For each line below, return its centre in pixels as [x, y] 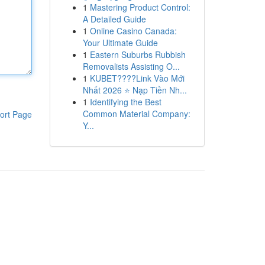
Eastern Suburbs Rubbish [138, 54]
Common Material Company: [136, 114]
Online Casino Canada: [133, 31]
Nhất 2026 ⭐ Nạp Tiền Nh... [135, 90]
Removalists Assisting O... [131, 66]
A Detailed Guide [114, 19]
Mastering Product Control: [140, 7]
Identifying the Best [125, 102]
